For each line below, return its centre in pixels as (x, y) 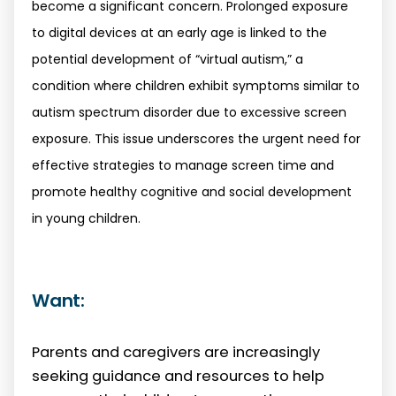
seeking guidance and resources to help (178, 376)
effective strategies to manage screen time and (183, 165)
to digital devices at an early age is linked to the (179, 32)
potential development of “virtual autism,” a (168, 59)
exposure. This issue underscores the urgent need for (196, 138)
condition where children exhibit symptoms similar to (196, 85)
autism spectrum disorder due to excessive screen (189, 112)
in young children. (86, 218)
